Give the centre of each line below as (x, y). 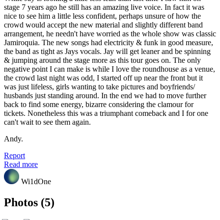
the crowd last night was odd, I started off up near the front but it (103, 78)
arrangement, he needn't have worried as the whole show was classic (110, 33)
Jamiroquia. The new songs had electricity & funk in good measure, (109, 42)
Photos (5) (29, 202)
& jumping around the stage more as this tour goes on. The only (102, 60)
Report (14, 155)
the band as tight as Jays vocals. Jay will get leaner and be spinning (107, 51)
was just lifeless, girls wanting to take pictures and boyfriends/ (99, 86)
